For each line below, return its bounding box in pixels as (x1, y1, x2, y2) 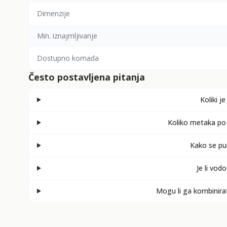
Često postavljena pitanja (28, 71, 145, 83)
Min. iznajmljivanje (37, 31, 97, 41)
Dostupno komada (37, 53, 99, 63)
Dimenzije (37, 9, 70, 18)
